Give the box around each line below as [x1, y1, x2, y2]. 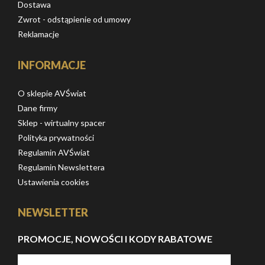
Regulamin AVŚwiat [18, 147, 90, 157]
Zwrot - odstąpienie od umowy [18, 14, 131, 24]
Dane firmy [18, 102, 57, 113]
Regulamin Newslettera [18, 161, 105, 172]
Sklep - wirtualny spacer [18, 117, 105, 128]
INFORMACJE [18, 58, 86, 72]
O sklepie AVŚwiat [18, 88, 86, 98]
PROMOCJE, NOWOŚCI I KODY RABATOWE [18, 232, 212, 244]
